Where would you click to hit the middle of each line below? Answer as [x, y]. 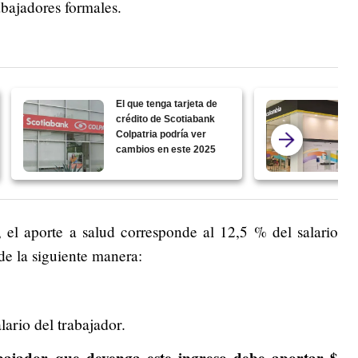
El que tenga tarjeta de [167, 104]
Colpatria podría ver [161, 135]
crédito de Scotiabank [166, 119]
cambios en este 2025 [166, 150]
